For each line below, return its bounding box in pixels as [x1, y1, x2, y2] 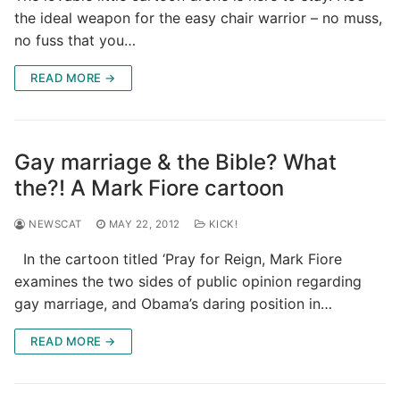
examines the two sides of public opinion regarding [14, 271, 362, 290]
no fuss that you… [14, 30, 136, 49]
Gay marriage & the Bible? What [14, 148, 337, 175]
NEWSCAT [25, 217, 82, 230]
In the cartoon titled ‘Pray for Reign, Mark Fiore [14, 249, 342, 268]
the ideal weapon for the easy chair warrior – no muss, [14, 8, 382, 27]
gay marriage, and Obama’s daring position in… [14, 294, 332, 312]
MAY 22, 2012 [108, 217, 180, 230]
